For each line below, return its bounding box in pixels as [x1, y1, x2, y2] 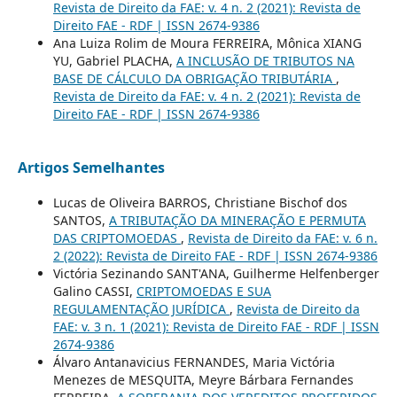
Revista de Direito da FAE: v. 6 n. [187, 229, 378, 246]
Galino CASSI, [52, 282, 136, 300]
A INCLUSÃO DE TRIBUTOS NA [175, 51, 354, 69]
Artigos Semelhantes [17, 157, 165, 177]
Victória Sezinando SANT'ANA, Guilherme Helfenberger [52, 264, 379, 282]
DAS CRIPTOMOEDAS [52, 229, 181, 246]
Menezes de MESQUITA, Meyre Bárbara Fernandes [52, 370, 354, 388]
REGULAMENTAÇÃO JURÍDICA [52, 300, 230, 317]
